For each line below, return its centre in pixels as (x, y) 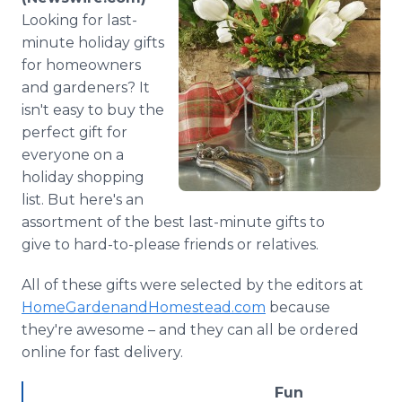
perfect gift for (74, 132)
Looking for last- (79, 20)
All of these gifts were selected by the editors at (192, 285)
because (298, 307)
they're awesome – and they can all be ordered (190, 330)
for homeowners (81, 65)
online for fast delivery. (104, 352)
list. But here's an (83, 200)
